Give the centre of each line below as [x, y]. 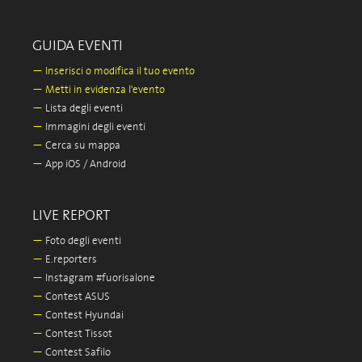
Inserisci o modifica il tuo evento [119, 72]
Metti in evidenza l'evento [104, 90]
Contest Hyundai [83, 316]
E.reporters [70, 260]
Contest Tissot [78, 334]
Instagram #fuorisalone [99, 278]
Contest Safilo [77, 353]
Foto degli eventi [82, 241]
